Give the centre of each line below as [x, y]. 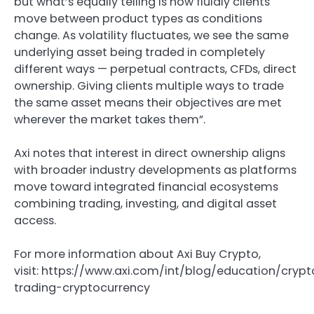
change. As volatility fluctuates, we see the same [151, 35]
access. [35, 220]
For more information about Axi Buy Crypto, [137, 254]
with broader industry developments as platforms [155, 170]
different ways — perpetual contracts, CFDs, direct [155, 69]
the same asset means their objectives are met [148, 102]
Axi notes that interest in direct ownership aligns [150, 153]
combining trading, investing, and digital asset [145, 203]
